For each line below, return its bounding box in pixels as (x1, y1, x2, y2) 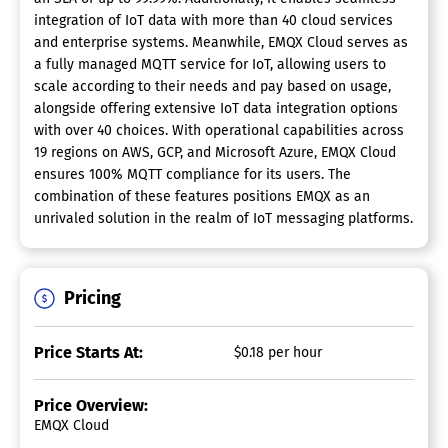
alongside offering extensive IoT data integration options (34, 100, 398, 118)
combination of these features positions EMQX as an (34, 188, 370, 206)
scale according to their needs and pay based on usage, (34, 78, 391, 96)
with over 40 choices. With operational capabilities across (34, 122, 404, 140)
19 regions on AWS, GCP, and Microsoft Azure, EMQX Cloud (34, 144, 396, 162)
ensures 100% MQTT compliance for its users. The (34, 166, 351, 184)
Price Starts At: (34, 343, 143, 363)
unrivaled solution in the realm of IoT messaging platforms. (34, 210, 413, 228)
